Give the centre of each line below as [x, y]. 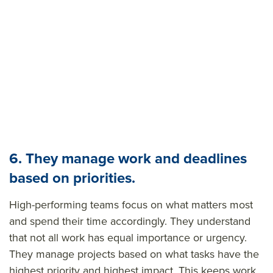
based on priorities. [72, 178]
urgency [225, 237]
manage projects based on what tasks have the [147, 254]
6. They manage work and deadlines [128, 158]
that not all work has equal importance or [108, 237]
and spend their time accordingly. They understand [130, 221]
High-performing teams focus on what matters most [131, 204]
